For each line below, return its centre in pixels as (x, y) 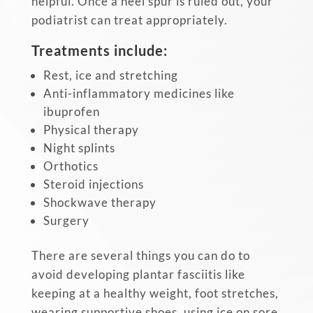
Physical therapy (91, 129)
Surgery (66, 220)
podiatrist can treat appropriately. (129, 20)
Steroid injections (93, 184)
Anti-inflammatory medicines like (139, 93)
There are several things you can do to (140, 255)
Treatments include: (99, 50)
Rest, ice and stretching (110, 75)
